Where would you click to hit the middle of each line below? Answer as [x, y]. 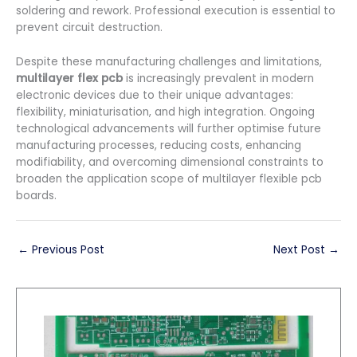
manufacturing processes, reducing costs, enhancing [159, 145]
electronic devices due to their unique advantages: [155, 95]
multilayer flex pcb [71, 78]
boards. [36, 195]
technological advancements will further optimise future [169, 128]
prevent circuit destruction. [89, 27]
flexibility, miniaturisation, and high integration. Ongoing [165, 112]
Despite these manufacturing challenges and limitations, [169, 61]
